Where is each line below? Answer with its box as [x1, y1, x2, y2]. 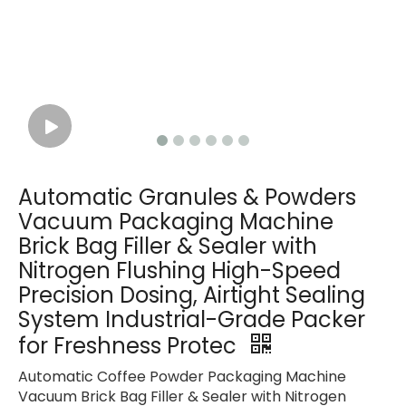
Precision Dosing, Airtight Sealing [18, 280, 365, 311]
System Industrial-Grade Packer [18, 304, 365, 335]
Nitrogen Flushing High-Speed [18, 256, 341, 286]
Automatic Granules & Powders [18, 182, 356, 213]
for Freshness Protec [18, 331, 242, 362]
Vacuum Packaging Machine [18, 207, 333, 237]
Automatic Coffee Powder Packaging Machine [18, 366, 346, 388]
